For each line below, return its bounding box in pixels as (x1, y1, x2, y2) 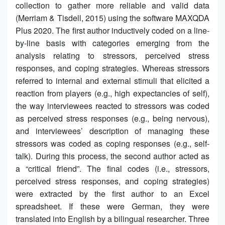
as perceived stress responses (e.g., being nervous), (16, 112, 209, 124)
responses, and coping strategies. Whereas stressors (16, 62, 209, 74)
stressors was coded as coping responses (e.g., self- (16, 137, 209, 149)
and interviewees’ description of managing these (16, 125, 209, 137)
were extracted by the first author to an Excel (16, 187, 209, 199)
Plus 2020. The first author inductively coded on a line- (16, 24, 209, 36)
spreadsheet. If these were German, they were (16, 200, 209, 212)
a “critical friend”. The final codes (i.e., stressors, (16, 162, 209, 174)
